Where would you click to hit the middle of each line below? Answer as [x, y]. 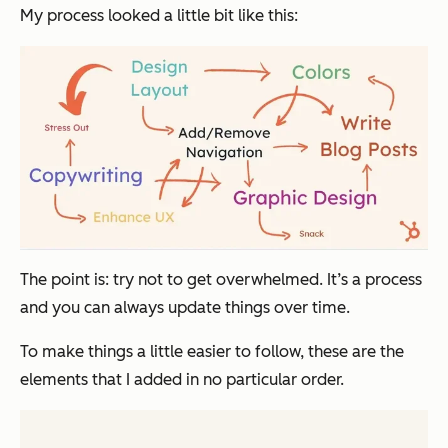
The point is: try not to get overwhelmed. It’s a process [221, 280]
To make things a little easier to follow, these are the [212, 352]
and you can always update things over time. [185, 308]
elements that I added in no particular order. [182, 380]
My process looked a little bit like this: [159, 15]
